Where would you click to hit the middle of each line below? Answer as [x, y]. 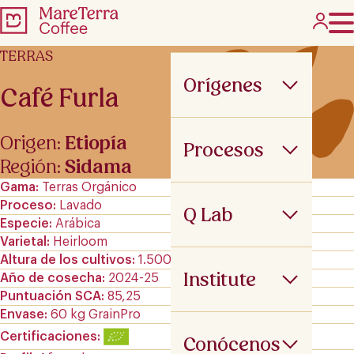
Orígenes [223, 85]
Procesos [224, 150]
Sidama [98, 166]
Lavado [81, 205]
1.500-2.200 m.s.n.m [199, 260]
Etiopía [96, 142]
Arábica [78, 223]
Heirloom [80, 241]
